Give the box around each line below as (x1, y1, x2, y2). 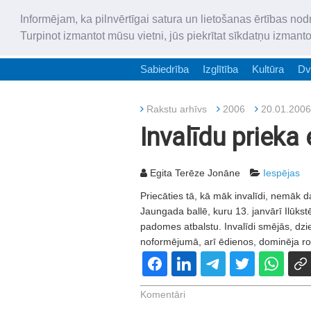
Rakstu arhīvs (146, 103, 207, 115)
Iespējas (263, 167, 300, 178)
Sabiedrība (140, 63, 189, 75)
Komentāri (140, 289, 185, 300)
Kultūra (252, 63, 284, 75)
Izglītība (203, 63, 238, 75)
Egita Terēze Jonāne (147, 167, 240, 178)
